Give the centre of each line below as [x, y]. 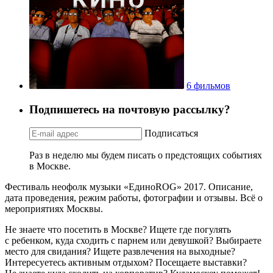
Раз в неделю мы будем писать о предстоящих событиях [146, 155]
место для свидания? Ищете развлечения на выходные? [120, 252]
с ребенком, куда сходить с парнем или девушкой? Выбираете [133, 241]
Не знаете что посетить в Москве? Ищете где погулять [118, 230]
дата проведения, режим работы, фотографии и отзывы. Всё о [134, 198]
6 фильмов [208, 86]
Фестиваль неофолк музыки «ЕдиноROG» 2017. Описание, [129, 187]
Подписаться [171, 133]
